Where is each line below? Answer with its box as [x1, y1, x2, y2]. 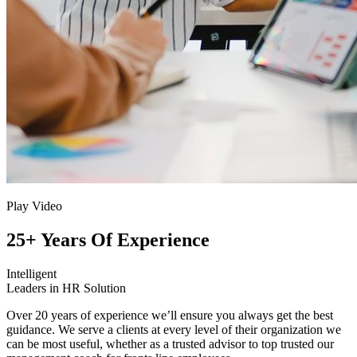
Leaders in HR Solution [6, 281, 126, 296]
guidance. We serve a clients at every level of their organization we [6, 323, 341, 337]
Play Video [6, 199, 62, 214]
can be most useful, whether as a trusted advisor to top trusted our [6, 337, 334, 351]
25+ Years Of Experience [6, 229, 210, 251]
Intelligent [6, 267, 57, 281]
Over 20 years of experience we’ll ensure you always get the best [6, 308, 333, 323]
